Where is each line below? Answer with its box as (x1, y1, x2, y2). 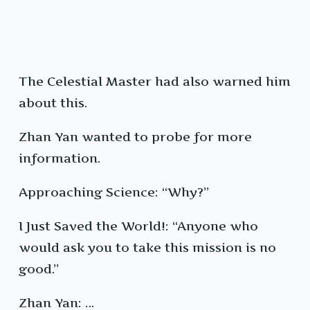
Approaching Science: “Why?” (19, 185, 209, 200)
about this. (19, 95, 87, 111)
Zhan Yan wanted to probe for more (19, 129, 252, 145)
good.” (19, 262, 59, 277)
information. (19, 151, 100, 166)
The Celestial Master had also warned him (19, 74, 291, 89)
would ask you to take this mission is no (19, 240, 276, 255)
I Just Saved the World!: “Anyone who (19, 219, 258, 234)
